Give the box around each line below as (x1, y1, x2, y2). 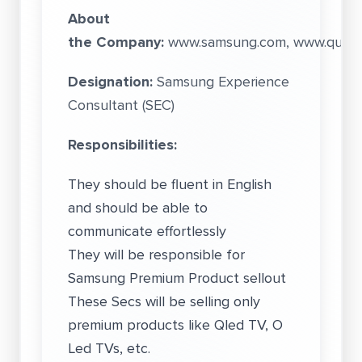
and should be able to (68, 197, 208, 218)
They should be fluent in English (68, 174, 271, 195)
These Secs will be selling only (68, 291, 260, 312)
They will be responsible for (68, 244, 245, 265)
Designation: (68, 71, 153, 92)
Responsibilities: (68, 134, 177, 155)
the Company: (68, 32, 164, 53)
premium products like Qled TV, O (68, 314, 283, 335)
